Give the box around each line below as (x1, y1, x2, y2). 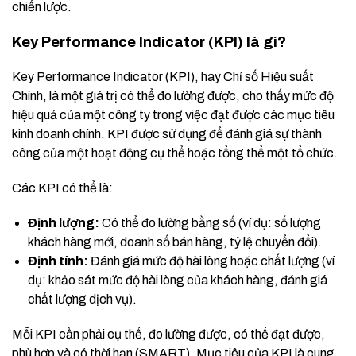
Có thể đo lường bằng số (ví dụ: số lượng (99, 216, 321, 230)
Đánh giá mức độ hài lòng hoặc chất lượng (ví (88, 254, 335, 269)
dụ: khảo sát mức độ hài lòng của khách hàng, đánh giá (28, 273, 327, 288)
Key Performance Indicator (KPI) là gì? (12, 34, 286, 51)
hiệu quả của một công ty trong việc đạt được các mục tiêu (12, 108, 335, 122)
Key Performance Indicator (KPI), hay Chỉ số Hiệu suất (12, 70, 314, 84)
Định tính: (28, 254, 88, 269)
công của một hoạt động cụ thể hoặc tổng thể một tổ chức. (12, 146, 338, 161)
